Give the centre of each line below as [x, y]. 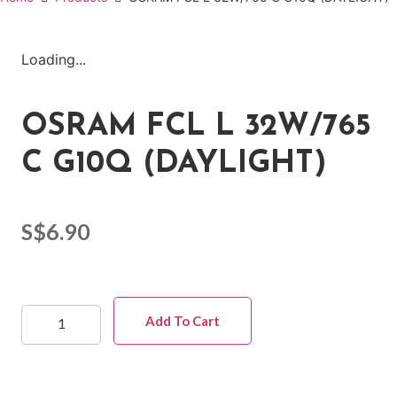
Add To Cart [183, 320]
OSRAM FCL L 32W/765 [197, 128]
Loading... [54, 60]
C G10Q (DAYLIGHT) [175, 165]
